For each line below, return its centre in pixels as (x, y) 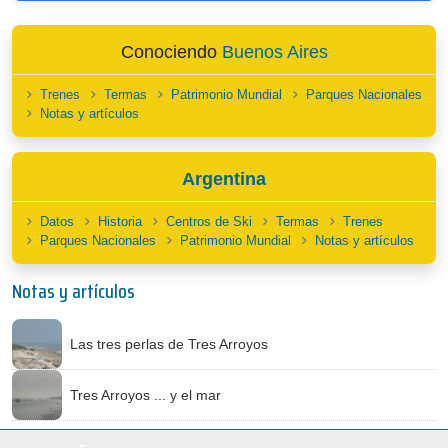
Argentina (224, 179)
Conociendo (171, 52)
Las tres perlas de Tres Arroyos (169, 343)
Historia (120, 221)
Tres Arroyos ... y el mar (145, 394)
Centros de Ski (209, 221)
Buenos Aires (274, 52)
